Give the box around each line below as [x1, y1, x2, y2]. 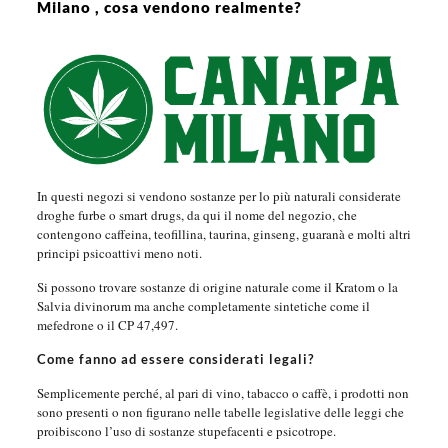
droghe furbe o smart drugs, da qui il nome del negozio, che [36, 205, 357, 224]
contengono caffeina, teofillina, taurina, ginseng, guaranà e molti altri [36, 224, 411, 243]
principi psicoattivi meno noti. [36, 243, 202, 262]
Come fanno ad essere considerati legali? [36, 350, 314, 367]
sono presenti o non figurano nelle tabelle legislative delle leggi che [36, 402, 404, 421]
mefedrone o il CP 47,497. [36, 315, 178, 334]
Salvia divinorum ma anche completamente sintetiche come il [36, 296, 370, 315]
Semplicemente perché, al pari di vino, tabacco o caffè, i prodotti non [36, 383, 409, 402]
